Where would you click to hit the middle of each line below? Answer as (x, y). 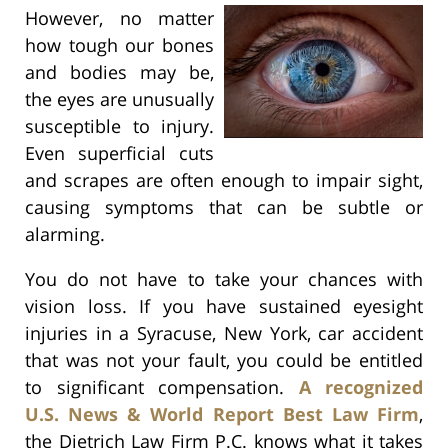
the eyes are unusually (119, 98)
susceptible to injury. (119, 125)
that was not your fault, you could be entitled (224, 359)
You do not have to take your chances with (224, 278)
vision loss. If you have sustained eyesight (224, 305)
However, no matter (119, 17)
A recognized (360, 386)
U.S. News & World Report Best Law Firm (222, 413)
